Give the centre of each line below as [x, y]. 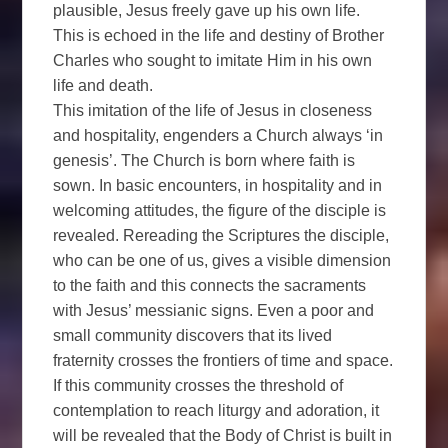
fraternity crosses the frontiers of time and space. [223, 360]
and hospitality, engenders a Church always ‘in [218, 135]
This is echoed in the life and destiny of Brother [219, 35]
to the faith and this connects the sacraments [210, 285]
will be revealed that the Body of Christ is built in [223, 435]
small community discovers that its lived [193, 335]
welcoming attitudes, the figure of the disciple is [220, 210]
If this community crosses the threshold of [198, 385]
